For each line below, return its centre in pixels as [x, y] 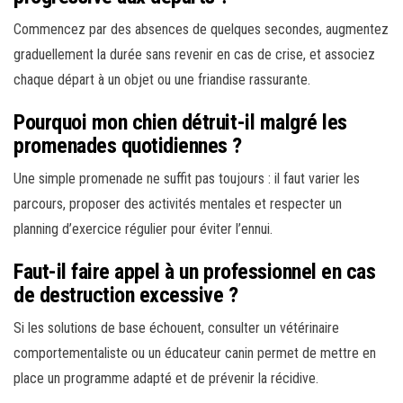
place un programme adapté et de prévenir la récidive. [166, 379]
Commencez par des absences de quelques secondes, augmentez [201, 30]
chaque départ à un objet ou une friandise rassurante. [162, 80]
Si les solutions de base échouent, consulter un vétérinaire [176, 328]
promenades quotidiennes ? [128, 146]
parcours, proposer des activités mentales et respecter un [178, 204]
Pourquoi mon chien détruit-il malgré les [180, 123]
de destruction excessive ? [126, 296]
